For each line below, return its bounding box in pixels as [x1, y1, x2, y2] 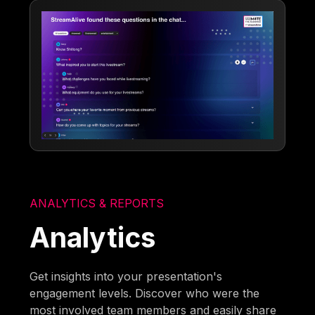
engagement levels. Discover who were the [30, 285, 260, 300]
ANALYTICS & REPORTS [30, 195, 165, 210]
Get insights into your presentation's [30, 269, 223, 283]
